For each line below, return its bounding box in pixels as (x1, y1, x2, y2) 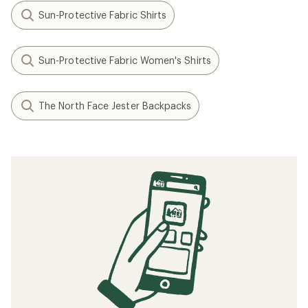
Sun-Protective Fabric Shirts (38, 9, 167, 21)
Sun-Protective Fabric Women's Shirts (38, 54, 211, 66)
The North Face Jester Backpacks (38, 100, 192, 111)
